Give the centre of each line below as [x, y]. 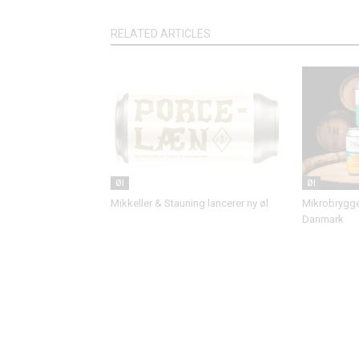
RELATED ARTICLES [161, 34]
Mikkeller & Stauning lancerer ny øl [191, 203]
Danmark [323, 219]
